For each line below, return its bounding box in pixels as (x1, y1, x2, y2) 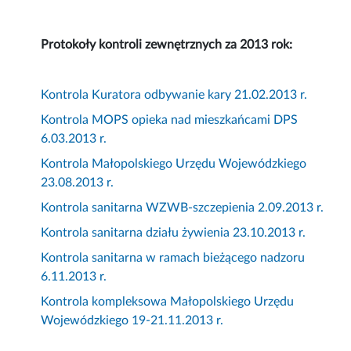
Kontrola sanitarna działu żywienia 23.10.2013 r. (41, 226, 306, 240)
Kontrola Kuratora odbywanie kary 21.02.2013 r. (41, 89, 308, 102)
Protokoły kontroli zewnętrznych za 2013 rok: (41, 38, 293, 52)
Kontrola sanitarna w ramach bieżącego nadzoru (41, 251, 306, 265)
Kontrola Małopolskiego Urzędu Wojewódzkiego (41, 157, 307, 171)
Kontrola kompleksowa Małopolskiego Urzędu (41, 295, 295, 309)
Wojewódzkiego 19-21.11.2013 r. (41, 314, 224, 327)
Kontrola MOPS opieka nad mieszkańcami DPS (41, 114, 299, 127)
